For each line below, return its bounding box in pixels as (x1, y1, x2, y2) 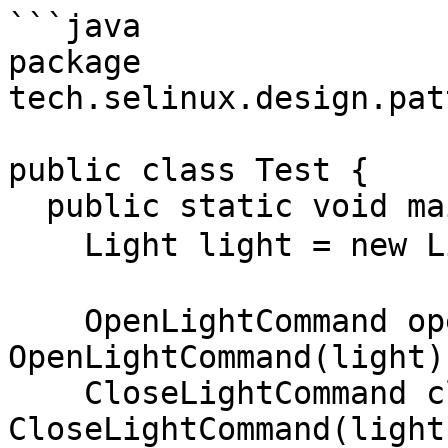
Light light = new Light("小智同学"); (8, 227, 84, 263)
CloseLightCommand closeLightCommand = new (8, 375, 84, 411)
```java (8, 8, 141, 44)
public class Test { (8, 152, 369, 188)
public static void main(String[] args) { (8, 188, 46, 224)
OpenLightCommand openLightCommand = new (8, 303, 84, 339)
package (8, 44, 141, 80)
